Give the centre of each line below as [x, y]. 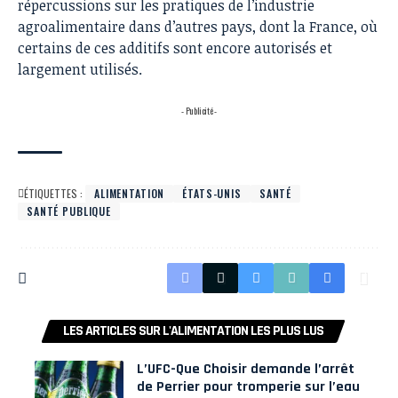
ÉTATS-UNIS [212, 194]
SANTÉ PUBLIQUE [69, 211]
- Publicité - [199, 111]
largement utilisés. [80, 70]
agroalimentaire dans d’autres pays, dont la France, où [198, 27]
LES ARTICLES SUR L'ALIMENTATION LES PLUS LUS [193, 331]
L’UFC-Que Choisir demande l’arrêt [246, 370]
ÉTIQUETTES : [53, 194]
